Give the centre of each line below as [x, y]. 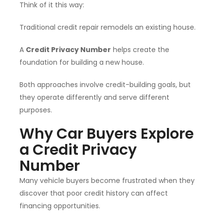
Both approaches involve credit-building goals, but [105, 85]
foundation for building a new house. [82, 63]
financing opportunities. [60, 206]
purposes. [36, 110]
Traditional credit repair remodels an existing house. [108, 27]
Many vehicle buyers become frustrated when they [107, 181]
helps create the [140, 50]
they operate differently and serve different [94, 98]
